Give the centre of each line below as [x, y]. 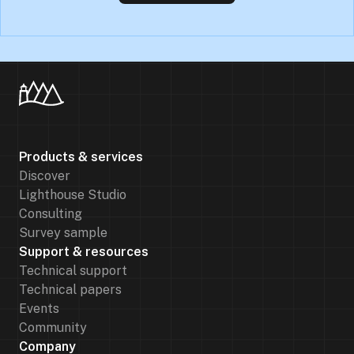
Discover [45, 176]
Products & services [81, 157]
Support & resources [84, 252]
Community [53, 328]
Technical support [73, 271]
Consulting [51, 214]
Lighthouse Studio [73, 195]
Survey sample [63, 233]
